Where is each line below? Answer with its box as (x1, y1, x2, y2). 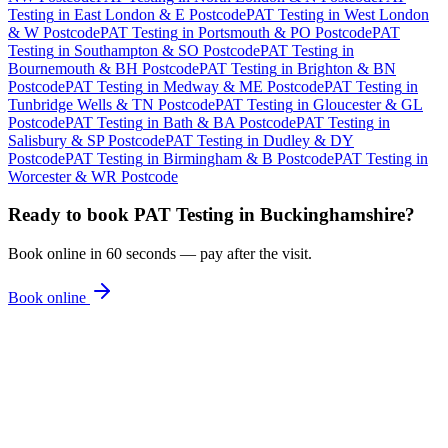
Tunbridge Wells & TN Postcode (8, 95, 215, 113)
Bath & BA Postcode (163, 113, 296, 131)
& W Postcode (8, 23, 100, 41)
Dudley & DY (263, 131, 354, 149)
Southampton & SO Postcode (74, 41, 260, 59)
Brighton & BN (297, 59, 396, 77)
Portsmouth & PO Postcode (198, 23, 372, 41)
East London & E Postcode (74, 5, 246, 23)
